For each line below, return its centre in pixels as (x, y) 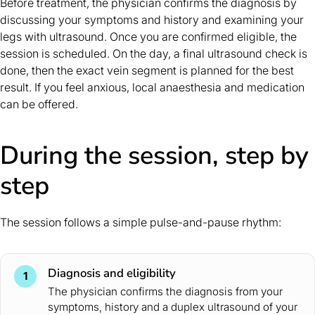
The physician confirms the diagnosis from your (166, 291)
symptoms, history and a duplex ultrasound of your (173, 307)
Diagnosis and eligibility (112, 273)
